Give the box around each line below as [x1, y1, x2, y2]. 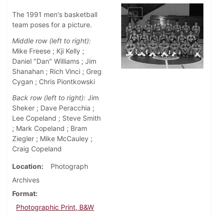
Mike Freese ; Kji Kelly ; [12, 47, 84, 55]
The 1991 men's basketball [12, 10, 97, 19]
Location [12, 162, 41, 171]
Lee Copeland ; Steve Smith [12, 114, 101, 123]
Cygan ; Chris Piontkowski [12, 77, 95, 86]
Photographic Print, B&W [16, 203, 94, 212]
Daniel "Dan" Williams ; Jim [12, 57, 96, 66]
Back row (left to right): [12, 93, 86, 102]
